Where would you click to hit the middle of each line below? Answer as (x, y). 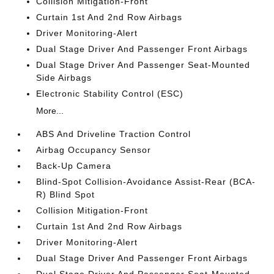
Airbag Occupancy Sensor (94, 150)
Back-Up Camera (74, 166)
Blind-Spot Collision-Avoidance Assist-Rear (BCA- (146, 182)
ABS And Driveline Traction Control (114, 134)
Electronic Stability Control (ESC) (110, 94)
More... (50, 111)
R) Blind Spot (66, 194)
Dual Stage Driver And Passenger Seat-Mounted (143, 65)
